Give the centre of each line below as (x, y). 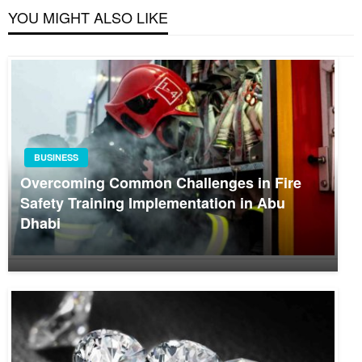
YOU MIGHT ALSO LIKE (88, 17)
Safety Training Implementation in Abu (153, 203)
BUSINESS (56, 158)
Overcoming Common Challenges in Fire (161, 183)
